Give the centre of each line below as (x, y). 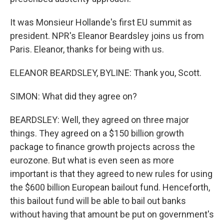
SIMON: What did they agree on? (73, 96)
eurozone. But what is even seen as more (92, 160)
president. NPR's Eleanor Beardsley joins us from (107, 36)
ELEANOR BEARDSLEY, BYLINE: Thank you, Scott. (106, 73)
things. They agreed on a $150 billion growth (97, 133)
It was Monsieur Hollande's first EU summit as (101, 22)
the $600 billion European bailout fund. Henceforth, (110, 187)
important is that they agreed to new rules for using (111, 174)
